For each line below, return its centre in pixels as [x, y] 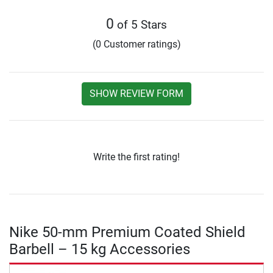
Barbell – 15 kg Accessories [100, 250]
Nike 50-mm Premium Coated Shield [127, 232]
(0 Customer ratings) [136, 44]
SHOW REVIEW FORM [136, 94]
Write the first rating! [136, 157]
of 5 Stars [140, 25]
